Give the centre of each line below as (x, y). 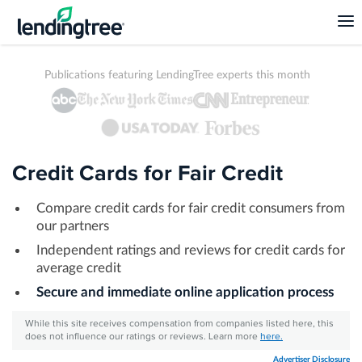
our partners (73, 226)
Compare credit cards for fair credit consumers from (191, 208)
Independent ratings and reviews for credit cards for (191, 250)
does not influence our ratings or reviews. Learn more (143, 337)
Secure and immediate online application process (185, 293)
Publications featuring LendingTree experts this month (177, 75)
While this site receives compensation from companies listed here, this (179, 324)
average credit (79, 268)
